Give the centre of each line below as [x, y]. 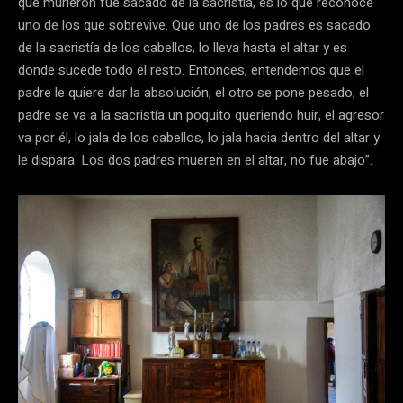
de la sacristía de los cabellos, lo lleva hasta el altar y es [183, 48]
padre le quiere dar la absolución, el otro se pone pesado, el [193, 93]
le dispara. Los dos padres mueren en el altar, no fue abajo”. [195, 161]
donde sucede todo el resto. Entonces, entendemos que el [191, 71]
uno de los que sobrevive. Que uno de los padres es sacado [194, 26]
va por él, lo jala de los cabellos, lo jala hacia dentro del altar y [199, 138]
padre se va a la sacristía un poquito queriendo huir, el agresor [201, 116]
